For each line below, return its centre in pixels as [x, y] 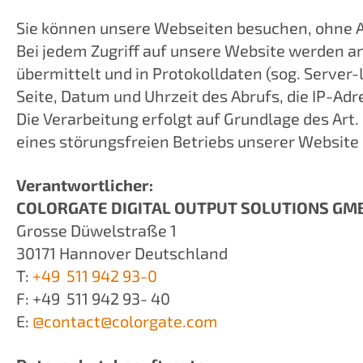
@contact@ [70, 321]
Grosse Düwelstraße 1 [96, 230]
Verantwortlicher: [85, 185]
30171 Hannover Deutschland [122, 253]
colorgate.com [165, 321]
